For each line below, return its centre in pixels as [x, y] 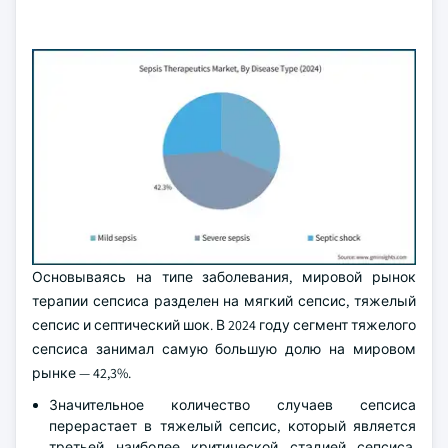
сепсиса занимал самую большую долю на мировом [224, 349]
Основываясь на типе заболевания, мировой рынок [224, 277]
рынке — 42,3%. [81, 373]
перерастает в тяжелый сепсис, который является [232, 426]
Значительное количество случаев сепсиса [232, 405]
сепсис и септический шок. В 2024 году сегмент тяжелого [224, 325]
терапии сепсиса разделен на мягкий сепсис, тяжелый [224, 301]
